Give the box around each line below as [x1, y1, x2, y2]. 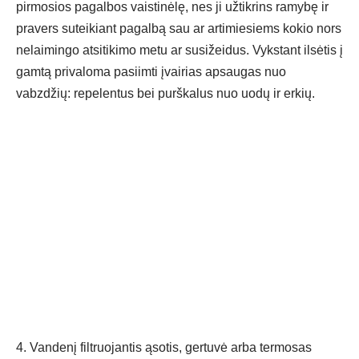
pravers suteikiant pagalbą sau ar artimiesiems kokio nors [16, 22, 341, 36]
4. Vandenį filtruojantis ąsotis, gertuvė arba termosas [16, 341, 312, 355]
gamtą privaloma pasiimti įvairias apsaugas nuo [16, 65, 286, 79]
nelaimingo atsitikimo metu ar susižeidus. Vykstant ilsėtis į [16, 43, 343, 58]
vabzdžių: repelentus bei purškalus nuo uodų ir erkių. [16, 87, 315, 101]
